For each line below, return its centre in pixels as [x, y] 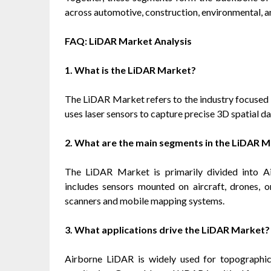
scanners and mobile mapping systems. [145, 200]
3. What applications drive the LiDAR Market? [167, 229]
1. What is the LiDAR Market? [130, 70]
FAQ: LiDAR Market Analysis [128, 41]
